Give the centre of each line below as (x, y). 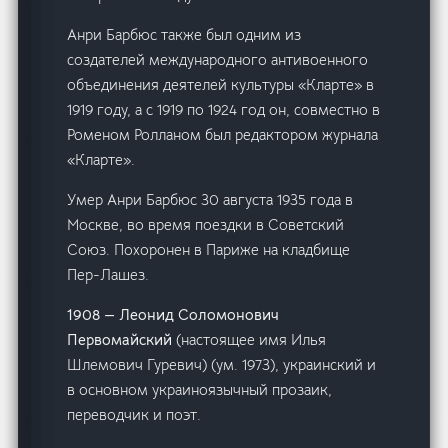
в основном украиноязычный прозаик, (200, 390)
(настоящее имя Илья (251, 340)
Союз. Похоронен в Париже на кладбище (209, 250)
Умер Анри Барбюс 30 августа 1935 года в (210, 200)
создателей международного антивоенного (218, 60)
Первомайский (122, 340)
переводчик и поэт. (134, 415)
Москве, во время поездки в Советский (206, 225)
